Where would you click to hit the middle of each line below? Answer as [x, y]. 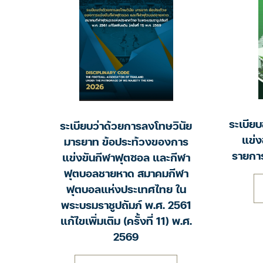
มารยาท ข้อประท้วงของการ [126, 142]
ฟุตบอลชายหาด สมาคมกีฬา [126, 174]
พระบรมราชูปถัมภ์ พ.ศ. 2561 [126, 206]
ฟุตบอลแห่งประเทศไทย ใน [126, 190]
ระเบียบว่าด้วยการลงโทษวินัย [126, 127]
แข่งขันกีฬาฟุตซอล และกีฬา [126, 158]
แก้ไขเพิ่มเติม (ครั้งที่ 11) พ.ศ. [126, 222]
